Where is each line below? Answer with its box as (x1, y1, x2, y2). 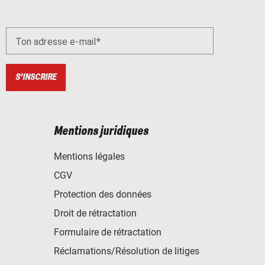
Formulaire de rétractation (54, 226, 161, 238)
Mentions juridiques (54, 124, 148, 138)
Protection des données (54, 188, 151, 200)
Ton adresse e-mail (15, 36, 96, 48)
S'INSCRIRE (15, 72, 56, 83)
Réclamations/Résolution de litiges (54, 245, 199, 257)
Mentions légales (54, 150, 125, 162)
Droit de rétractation (54, 207, 137, 219)
